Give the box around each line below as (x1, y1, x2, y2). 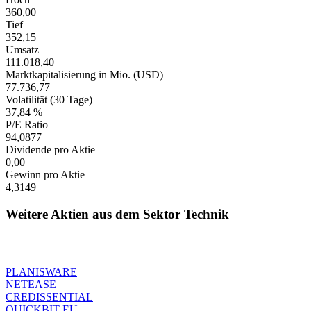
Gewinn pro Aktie (6, 169, 85, 181)
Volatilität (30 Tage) (6, 94, 92, 106)
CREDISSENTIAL (6, 290, 93, 303)
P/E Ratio (6, 119, 48, 131)
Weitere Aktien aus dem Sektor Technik (6, 206, 229, 221)
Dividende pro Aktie (6, 144, 95, 156)
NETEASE (6, 278, 56, 290)
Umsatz (6, 44, 39, 56)
